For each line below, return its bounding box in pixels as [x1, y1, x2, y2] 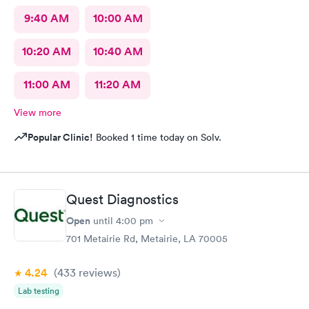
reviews [76, 266, 117, 279]
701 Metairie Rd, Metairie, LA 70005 [66, 232, 228, 245]
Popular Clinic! [28, 130, 93, 144]
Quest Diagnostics [66, 191, 179, 208]
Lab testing [18, 285, 59, 297]
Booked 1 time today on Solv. [93, 130, 221, 143]
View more [14, 106, 61, 119]
